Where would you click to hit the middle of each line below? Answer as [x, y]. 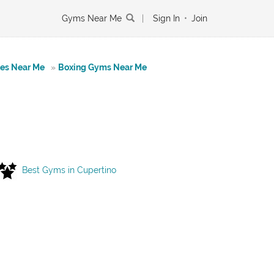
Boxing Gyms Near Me [102, 67]
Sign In [166, 18]
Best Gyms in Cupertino [69, 170]
